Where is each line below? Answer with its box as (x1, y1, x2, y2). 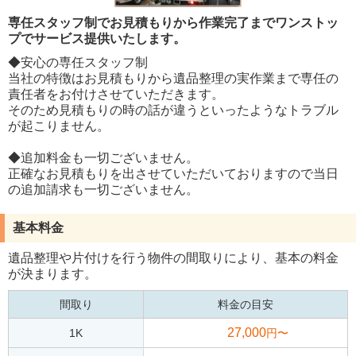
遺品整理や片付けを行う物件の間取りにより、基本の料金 (8, 250, 339, 265)
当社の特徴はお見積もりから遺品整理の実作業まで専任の (8, 71, 339, 85)
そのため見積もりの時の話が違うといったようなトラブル (8, 103, 339, 117)
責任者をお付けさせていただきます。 (8, 87, 224, 101)
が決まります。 (8, 266, 97, 281)
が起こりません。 (8, 118, 110, 133)
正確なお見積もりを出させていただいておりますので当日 (8, 166, 339, 180)
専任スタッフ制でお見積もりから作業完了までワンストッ (8, 15, 339, 29)
